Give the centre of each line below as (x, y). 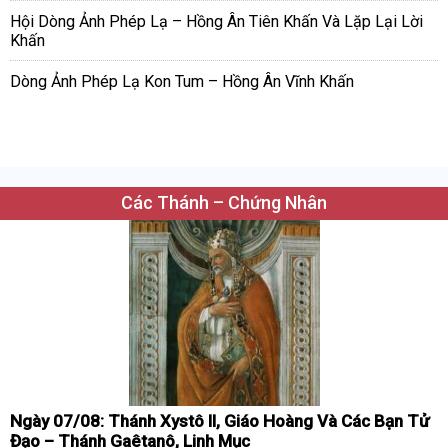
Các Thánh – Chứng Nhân (224, 203)
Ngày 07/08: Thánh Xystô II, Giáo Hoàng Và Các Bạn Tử (219, 421)
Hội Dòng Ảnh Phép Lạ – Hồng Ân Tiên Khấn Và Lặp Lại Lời (216, 22)
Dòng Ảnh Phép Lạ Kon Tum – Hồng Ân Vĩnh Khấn (182, 82)
